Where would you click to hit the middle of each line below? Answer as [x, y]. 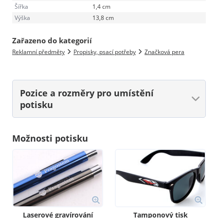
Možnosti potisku [50, 138]
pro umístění [125, 93]
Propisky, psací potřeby [105, 52]
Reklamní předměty [38, 52]
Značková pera [164, 52]
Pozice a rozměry [58, 93]
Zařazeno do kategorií [52, 40]
